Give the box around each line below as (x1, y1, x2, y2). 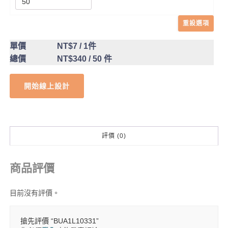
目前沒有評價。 (9, 189, 60, 197)
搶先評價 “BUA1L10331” (20, 216, 99, 225)
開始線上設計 (23, 82, 70, 91)
